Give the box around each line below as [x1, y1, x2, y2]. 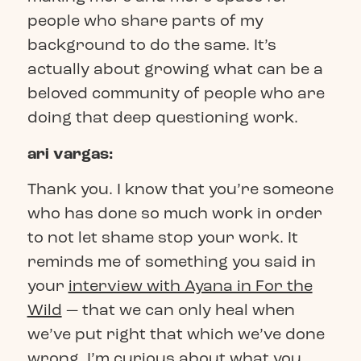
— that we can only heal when [61, 300, 295, 321]
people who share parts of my [27, 10, 263, 31]
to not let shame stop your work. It [27, 227, 298, 248]
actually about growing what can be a [27, 59, 323, 80]
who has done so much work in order [27, 203, 322, 224]
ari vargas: [27, 143, 113, 164]
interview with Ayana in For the [68, 276, 313, 297]
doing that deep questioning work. [27, 107, 302, 128]
